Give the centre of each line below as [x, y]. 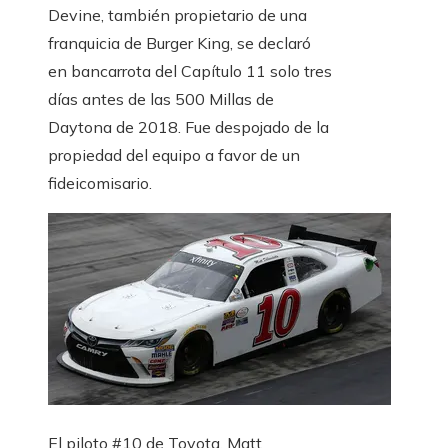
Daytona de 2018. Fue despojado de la [188, 127]
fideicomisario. [100, 183]
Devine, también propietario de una [177, 15]
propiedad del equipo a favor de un [174, 155]
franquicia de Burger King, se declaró [179, 43]
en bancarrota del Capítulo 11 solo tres [190, 71]
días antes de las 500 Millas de [161, 99]
